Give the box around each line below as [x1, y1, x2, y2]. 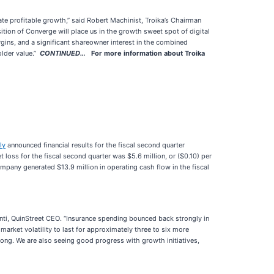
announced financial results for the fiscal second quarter [6, 141, 185, 149]
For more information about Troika [86, 49, 205, 57]
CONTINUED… [40, 49, 86, 57]
